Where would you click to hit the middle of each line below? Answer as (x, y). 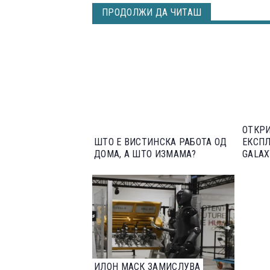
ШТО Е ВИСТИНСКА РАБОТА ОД (161, 142)
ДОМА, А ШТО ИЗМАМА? (145, 154)
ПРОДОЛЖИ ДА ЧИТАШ (152, 12)
